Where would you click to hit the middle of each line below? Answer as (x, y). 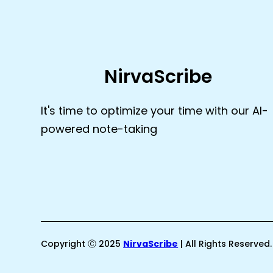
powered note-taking (99, 129)
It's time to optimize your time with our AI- (155, 111)
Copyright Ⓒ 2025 (82, 243)
